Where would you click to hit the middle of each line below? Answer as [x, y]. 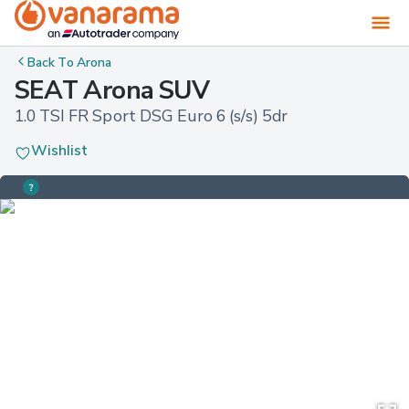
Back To [52, 61]
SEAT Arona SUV [112, 90]
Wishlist [59, 150]
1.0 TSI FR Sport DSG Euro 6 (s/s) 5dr [152, 116]
